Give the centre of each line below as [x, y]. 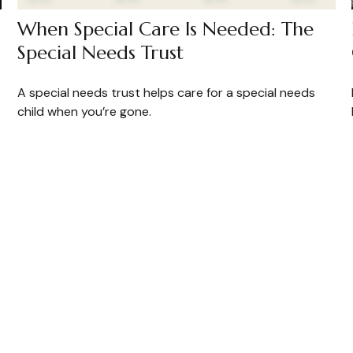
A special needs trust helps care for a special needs [167, 93]
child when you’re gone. [85, 112]
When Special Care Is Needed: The [166, 30]
